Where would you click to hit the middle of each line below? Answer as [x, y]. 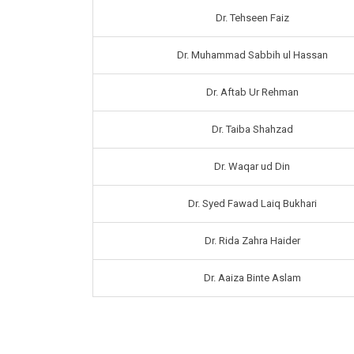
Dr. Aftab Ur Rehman [252, 92]
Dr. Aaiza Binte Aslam [252, 278]
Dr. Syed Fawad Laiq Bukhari [252, 204]
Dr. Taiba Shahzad [252, 130]
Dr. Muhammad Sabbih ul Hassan [252, 55]
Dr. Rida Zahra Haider [252, 241]
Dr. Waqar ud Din [252, 167]
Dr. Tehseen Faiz [252, 18]
